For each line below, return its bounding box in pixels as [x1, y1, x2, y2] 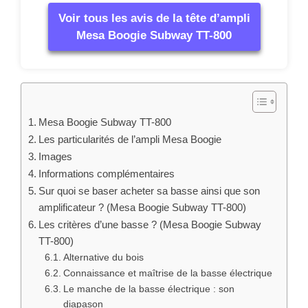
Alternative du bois [63, 252, 144, 263]
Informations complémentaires [38, 167, 175, 179]
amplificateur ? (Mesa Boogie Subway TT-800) [38, 201, 247, 213]
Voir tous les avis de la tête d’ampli [58, 12, 250, 25]
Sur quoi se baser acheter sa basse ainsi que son [38, 184, 261, 197]
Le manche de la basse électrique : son [63, 283, 234, 294]
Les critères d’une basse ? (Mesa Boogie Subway [38, 218, 262, 230]
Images [38, 150, 73, 162]
